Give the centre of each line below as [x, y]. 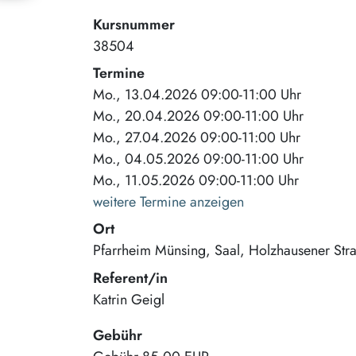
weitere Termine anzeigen [168, 202]
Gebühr [118, 335]
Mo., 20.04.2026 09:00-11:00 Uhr [198, 116]
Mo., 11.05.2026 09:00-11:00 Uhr [196, 181]
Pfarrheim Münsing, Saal [166, 251]
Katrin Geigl [129, 299]
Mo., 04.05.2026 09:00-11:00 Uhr [198, 159]
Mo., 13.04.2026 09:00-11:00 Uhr [197, 95]
